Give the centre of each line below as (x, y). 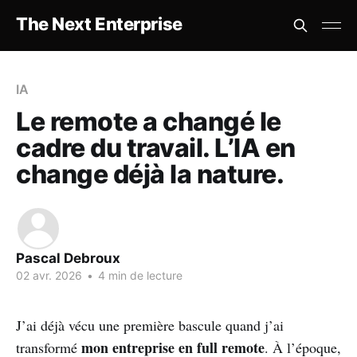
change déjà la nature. (150, 174)
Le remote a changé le (149, 122)
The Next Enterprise (99, 24)
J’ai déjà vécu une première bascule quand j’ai (150, 325)
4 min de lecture (139, 275)
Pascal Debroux (68, 258)
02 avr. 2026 (49, 275)
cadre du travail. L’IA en (156, 148)
